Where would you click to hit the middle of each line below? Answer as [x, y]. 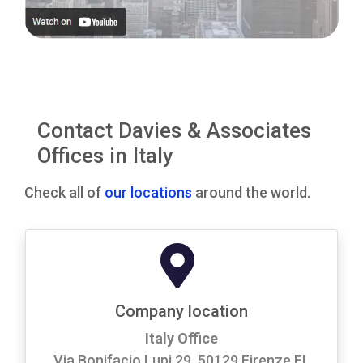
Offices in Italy [105, 155]
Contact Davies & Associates [174, 130]
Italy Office [181, 338]
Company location [181, 311]
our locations [148, 192]
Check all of [64, 192]
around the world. [251, 192]
